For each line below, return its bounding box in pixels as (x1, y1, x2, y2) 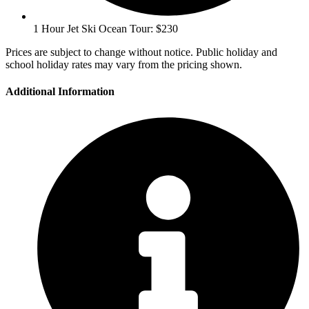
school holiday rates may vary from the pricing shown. (6, 58, 242, 70)
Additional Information (6, 86, 114, 98)
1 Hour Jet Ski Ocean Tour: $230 (33, 22, 178, 34)
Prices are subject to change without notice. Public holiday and (6, 46, 277, 58)
